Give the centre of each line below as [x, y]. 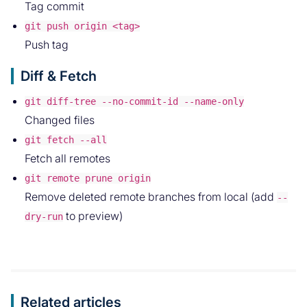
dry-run [44, 217]
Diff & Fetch [59, 76]
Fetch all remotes [67, 159]
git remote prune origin [88, 179]
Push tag [47, 45]
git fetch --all [66, 140]
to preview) [93, 216]
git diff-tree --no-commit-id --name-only [134, 102]
